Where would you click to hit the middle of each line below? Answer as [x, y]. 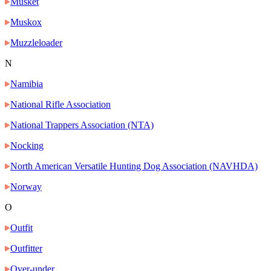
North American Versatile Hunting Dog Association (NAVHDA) [134, 166]
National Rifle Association [60, 105]
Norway [26, 187]
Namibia [27, 84]
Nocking [27, 146]
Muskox [26, 22]
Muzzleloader [36, 43]
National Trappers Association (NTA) [82, 125]
